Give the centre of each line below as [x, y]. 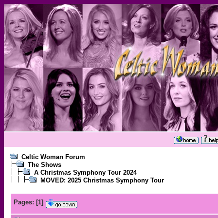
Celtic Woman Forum [53, 157]
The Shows [45, 165]
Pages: [24, 202]
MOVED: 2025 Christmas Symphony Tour [102, 180]
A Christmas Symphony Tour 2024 [85, 173]
